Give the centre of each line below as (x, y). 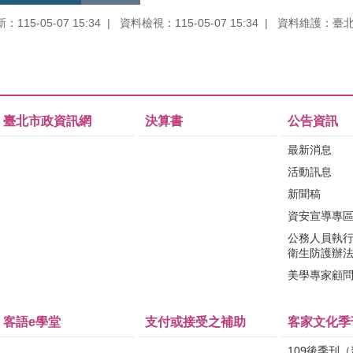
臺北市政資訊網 (47, 121)
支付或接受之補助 (196, 321)
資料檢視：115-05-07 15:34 (189, 22)
